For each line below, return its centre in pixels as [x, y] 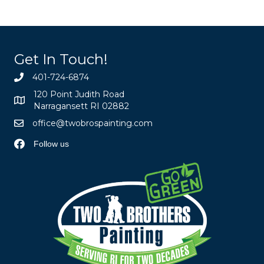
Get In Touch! [61, 59]
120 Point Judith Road [79, 94]
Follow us [51, 143]
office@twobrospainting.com [93, 123]
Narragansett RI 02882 [81, 106]
